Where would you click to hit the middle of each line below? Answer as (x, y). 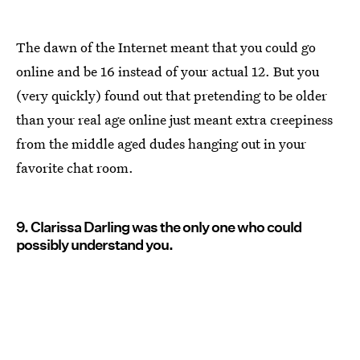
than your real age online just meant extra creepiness (174, 120)
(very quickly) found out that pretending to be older (172, 96)
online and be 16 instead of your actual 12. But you (168, 72)
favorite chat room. (75, 168)
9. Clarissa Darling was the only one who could (159, 227)
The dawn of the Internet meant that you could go (166, 47)
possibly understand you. (94, 245)
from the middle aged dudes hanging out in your (161, 144)
